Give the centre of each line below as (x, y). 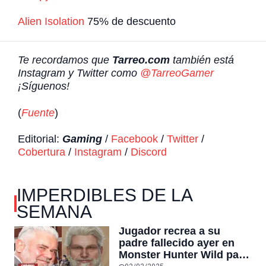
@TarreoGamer (177, 73)
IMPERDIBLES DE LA (104, 195)
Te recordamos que (65, 60)
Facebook (134, 139)
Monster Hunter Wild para (184, 255)
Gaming (82, 139)
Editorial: (40, 139)
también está (202, 60)
